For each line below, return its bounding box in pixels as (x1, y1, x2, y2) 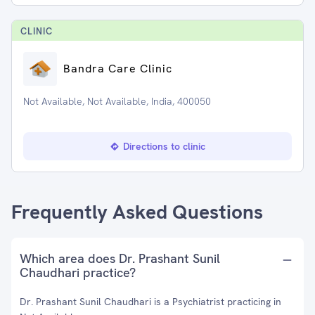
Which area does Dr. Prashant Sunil (20, 250, 220, 266)
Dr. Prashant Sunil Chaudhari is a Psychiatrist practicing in (20, 295, 281, 308)
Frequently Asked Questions (11, 199, 263, 224)
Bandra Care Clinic (63, 61, 172, 76)
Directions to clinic (122, 140, 205, 153)
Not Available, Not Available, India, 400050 (23, 95, 211, 108)
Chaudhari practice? (20, 264, 136, 281)
